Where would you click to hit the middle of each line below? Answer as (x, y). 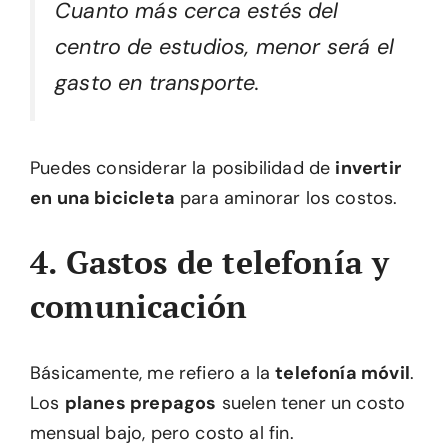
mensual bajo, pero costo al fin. (162, 433)
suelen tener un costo (311, 403)
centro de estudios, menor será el (224, 46)
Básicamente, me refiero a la (153, 373)
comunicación (139, 306)
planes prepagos (140, 403)
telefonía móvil (342, 373)
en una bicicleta (102, 198)
